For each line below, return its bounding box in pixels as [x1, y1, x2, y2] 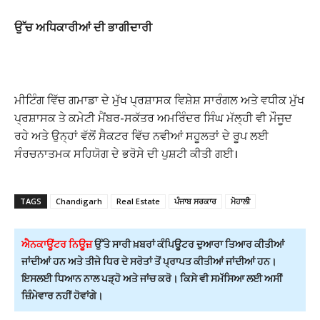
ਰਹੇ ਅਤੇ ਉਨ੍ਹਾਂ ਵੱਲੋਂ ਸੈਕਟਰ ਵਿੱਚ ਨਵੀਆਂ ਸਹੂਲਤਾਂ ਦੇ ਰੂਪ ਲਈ [14, 128, 269, 144]
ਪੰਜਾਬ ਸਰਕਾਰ [174, 196, 216, 207]
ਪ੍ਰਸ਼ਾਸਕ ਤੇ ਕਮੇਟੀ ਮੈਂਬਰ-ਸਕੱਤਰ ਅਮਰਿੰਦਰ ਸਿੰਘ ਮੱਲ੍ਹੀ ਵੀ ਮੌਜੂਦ [14, 110, 292, 126]
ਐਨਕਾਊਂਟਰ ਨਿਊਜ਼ [21, 238, 92, 251]
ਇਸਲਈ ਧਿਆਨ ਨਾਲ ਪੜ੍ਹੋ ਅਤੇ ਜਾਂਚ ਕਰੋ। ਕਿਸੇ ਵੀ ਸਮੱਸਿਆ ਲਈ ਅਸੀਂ [21, 272, 282, 285]
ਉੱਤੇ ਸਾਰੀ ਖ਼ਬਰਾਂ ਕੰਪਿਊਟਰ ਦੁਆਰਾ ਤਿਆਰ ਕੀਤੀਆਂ [92, 238, 284, 251]
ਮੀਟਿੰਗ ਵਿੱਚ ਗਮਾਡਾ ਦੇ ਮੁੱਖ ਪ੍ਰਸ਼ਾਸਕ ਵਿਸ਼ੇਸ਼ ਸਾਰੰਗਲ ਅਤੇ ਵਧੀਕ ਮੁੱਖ [14, 92, 304, 109]
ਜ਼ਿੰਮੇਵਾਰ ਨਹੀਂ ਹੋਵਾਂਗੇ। [21, 289, 105, 302]
